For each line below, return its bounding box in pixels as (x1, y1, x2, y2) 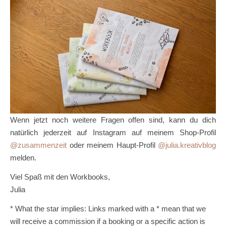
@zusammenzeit (10, 141, 67, 150)
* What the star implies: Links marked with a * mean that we (10, 204, 206, 213)
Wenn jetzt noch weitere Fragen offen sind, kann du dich (10, 116, 216, 125)
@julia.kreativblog (158, 141, 216, 150)
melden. (10, 153, 36, 162)
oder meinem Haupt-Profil (67, 141, 158, 150)
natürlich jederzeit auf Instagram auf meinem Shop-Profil (10, 128, 216, 137)
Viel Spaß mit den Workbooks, (10, 173, 110, 182)
